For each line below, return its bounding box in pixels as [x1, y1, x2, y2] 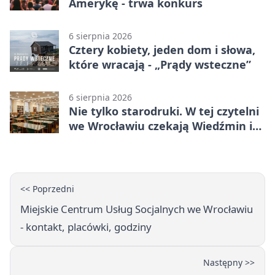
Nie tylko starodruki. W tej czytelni [69, 104, 259, 119]
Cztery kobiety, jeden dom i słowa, [69, 42, 255, 58]
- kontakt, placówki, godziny [20, 220, 152, 234]
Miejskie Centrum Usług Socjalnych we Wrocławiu [20, 202, 253, 217]
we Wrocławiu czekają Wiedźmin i [69, 118, 252, 134]
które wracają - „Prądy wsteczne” [69, 57, 251, 72]
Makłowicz [69, 133, 126, 149]
